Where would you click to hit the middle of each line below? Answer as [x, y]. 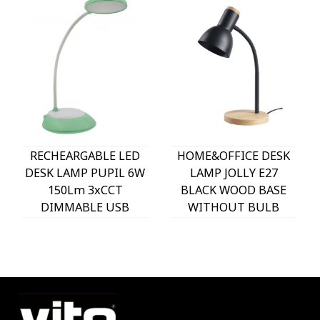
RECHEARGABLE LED [85, 155]
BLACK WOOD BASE [234, 190]
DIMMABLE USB [85, 207]
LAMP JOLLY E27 [234, 172]
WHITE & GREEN [85, 224]
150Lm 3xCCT [85, 190]
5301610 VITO [85, 241]
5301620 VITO [234, 224]
